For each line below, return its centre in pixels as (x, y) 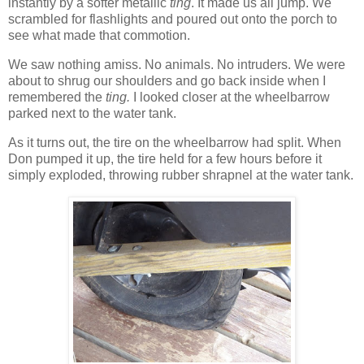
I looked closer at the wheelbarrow (232, 97)
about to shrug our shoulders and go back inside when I (167, 81)
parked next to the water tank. (92, 114)
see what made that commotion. (99, 36)
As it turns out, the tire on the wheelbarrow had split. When (175, 143)
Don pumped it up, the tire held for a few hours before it (165, 159)
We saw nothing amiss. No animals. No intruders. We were (177, 65)
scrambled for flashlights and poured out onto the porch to (173, 19)
